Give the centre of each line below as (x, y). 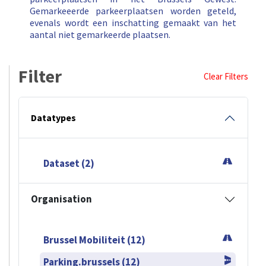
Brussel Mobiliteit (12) (94, 240)
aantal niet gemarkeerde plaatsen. (100, 35)
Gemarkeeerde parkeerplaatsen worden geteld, (133, 11)
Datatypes (53, 118)
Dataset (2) (69, 164)
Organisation (61, 199)
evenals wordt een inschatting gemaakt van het (133, 23)
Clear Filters (226, 77)
